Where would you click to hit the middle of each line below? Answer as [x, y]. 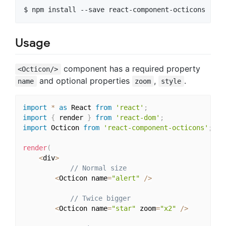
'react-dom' [137, 117]
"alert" [125, 178]
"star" [123, 208]
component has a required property [130, 69]
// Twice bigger [100, 198]
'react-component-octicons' [156, 127]
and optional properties [84, 81]
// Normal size [98, 168]
